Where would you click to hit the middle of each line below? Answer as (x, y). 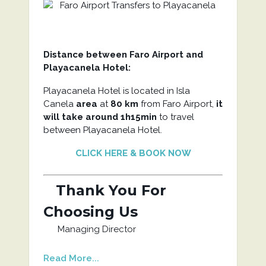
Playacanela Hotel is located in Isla (116, 91)
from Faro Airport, (177, 104)
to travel (175, 117)
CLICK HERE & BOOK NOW (133, 153)
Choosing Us (90, 212)
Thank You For (104, 190)
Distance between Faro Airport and (123, 55)
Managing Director (89, 229)
